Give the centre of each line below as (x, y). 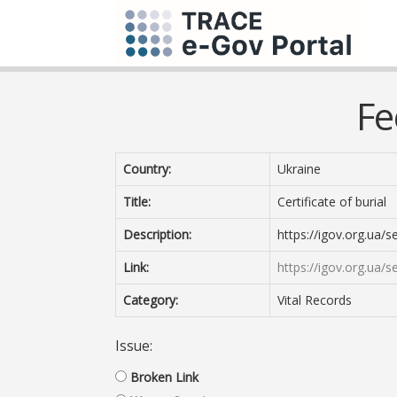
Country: (147, 169)
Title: (137, 202)
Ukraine (299, 169)
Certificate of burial (332, 202)
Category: (151, 300)
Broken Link (164, 377)
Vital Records (315, 300)
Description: (157, 234)
